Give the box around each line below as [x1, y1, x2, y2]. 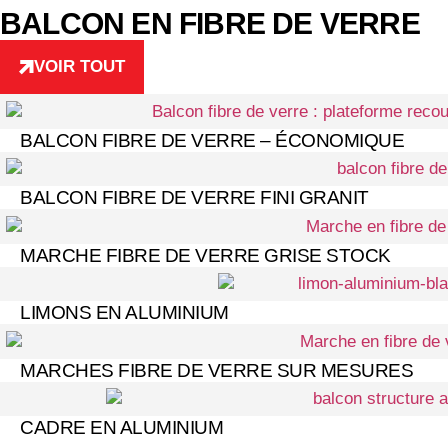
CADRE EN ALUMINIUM [20, 417, 223, 439]
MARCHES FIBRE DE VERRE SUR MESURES [20, 359, 413, 381]
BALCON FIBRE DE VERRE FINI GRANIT [20, 187, 369, 209]
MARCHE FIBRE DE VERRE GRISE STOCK [20, 244, 391, 266]
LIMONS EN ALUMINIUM [20, 302, 229, 324]
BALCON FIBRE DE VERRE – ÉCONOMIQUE [20, 129, 404, 151]
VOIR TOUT [34, 57, 125, 76]
